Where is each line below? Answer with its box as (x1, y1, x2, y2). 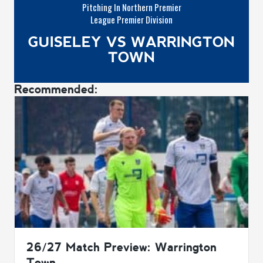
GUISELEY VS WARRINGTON (28, 34, 235, 50)
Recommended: (14, 82, 98, 96)
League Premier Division (90, 13, 173, 26)
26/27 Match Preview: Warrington (26, 240, 217, 255)
